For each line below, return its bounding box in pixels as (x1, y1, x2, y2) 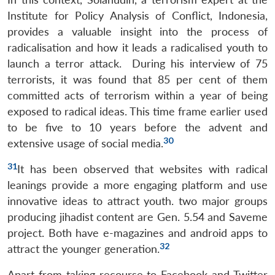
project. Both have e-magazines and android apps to (7, 226, 268, 239)
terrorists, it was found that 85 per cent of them (7, 72, 268, 86)
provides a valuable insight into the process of (7, 25, 268, 38)
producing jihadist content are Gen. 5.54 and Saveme (7, 210, 268, 223)
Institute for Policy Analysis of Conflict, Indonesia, (7, 9, 268, 22)
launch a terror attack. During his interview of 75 (7, 56, 268, 70)
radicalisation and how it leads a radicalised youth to (7, 41, 268, 54)
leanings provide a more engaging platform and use (7, 178, 268, 192)
